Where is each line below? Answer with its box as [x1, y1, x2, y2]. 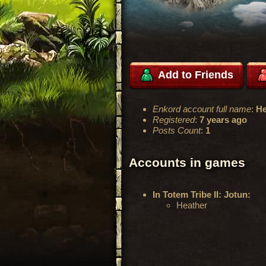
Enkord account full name [153, 104, 251, 114]
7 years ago [199, 115, 247, 125]
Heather [176, 200, 207, 211]
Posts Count [153, 125, 201, 135]
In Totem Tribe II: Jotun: [153, 189, 251, 200]
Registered [153, 115, 195, 125]
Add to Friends [156, 69, 233, 81]
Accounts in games [129, 155, 245, 170]
